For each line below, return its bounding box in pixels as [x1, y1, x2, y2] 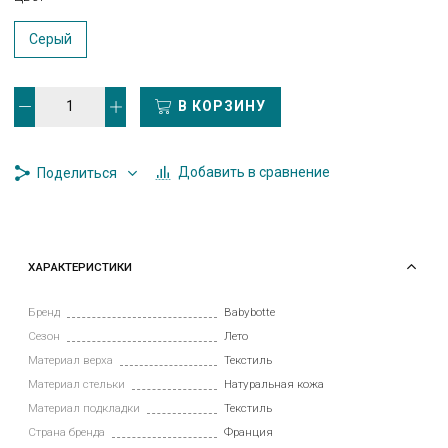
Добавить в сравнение [178, 164, 331, 181]
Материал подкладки [28, 400, 141, 415]
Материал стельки [28, 376, 126, 391]
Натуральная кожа [224, 376, 324, 391]
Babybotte [224, 304, 275, 319]
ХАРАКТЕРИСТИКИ [28, 259, 133, 274]
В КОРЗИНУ [178, 98, 267, 115]
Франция [224, 424, 273, 439]
